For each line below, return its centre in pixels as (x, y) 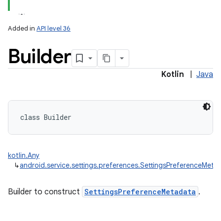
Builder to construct (45, 192)
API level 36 (54, 28)
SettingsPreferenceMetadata (140, 192)
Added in (22, 28)
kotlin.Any (24, 155)
